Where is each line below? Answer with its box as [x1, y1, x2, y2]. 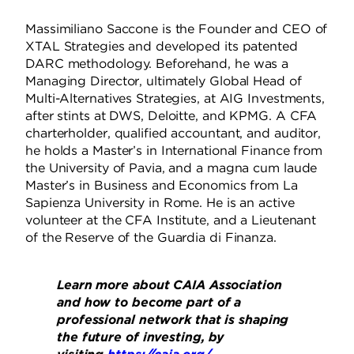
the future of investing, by [57, 330, 224, 345]
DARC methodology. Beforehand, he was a [25, 56, 289, 72]
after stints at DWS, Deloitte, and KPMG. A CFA [25, 108, 318, 124]
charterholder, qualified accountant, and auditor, [25, 126, 322, 141]
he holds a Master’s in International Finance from [25, 143, 323, 159]
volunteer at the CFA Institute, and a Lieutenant [25, 213, 317, 228]
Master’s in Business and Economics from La [25, 178, 298, 194]
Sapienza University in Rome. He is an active [25, 195, 295, 211]
